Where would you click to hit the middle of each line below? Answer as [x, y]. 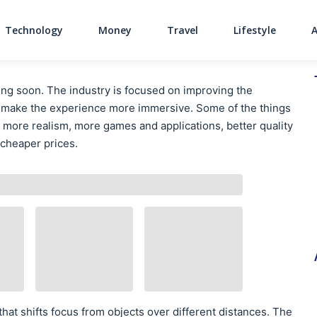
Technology [34, 30]
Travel [183, 30]
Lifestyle [255, 30]
